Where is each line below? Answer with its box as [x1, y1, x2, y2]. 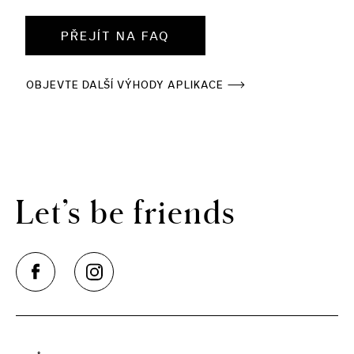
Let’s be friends [16, 193, 236, 229]
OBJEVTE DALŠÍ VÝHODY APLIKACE [26, 81, 224, 91]
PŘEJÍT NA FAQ [61, 31, 171, 43]
